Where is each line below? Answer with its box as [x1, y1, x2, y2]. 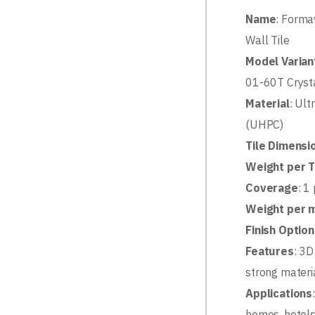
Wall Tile [245, 33, 290, 47]
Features [245, 244, 294, 258]
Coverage [245, 181, 298, 195]
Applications [245, 286, 313, 300]
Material [245, 96, 290, 110]
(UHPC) [245, 117, 284, 131]
